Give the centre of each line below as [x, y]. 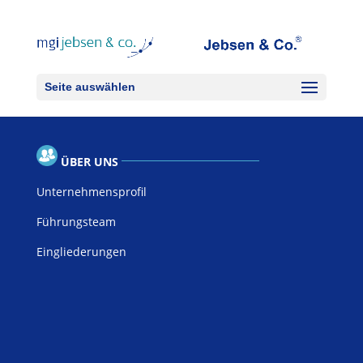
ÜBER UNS [89, 162]
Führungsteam [76, 222]
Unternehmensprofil [91, 192]
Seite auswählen [90, 87]
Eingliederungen [81, 252]
